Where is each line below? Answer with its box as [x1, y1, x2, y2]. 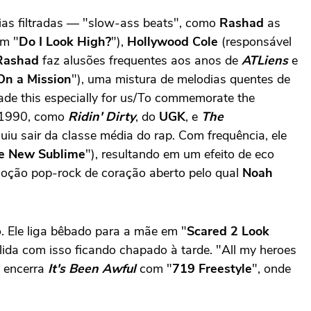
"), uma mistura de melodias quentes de [72, 70, 290, 87]
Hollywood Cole [127, 33, 218, 50]
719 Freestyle [172, 260, 252, 277]
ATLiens [242, 51, 288, 69]
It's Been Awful [48, 260, 136, 277]
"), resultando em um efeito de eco [85, 145, 274, 162]
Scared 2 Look [187, 222, 269, 239]
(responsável [218, 33, 292, 50]
